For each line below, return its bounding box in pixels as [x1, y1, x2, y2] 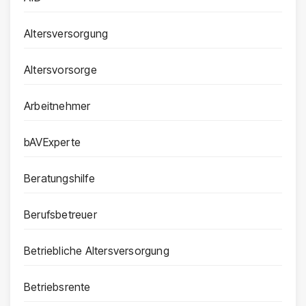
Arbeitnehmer [24, 99, 91, 113]
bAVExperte [24, 135, 81, 150]
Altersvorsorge [24, 63, 97, 77]
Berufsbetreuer [24, 208, 97, 222]
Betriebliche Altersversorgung [24, 244, 169, 258]
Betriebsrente [24, 280, 91, 294]
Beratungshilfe [24, 171, 95, 186]
